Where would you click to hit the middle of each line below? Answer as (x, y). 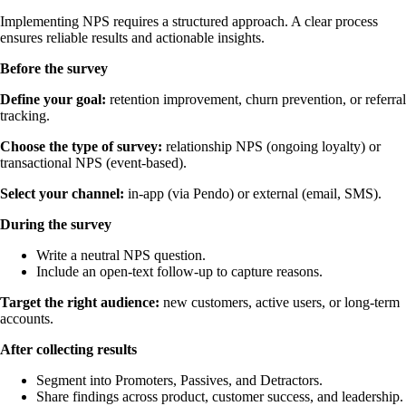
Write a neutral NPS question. (121, 255)
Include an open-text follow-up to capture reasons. (179, 271)
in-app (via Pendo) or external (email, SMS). (255, 193)
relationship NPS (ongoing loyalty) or (273, 146)
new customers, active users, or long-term (280, 302)
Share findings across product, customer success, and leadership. (220, 396)
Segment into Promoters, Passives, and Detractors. (179, 380)
